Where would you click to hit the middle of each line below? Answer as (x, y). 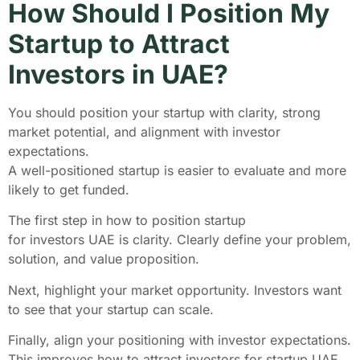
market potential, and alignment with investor (144, 131)
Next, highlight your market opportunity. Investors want (175, 290)
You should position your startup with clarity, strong (164, 112)
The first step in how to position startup (127, 221)
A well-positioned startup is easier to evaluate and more (177, 170)
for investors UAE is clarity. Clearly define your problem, (180, 240)
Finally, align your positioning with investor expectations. (180, 340)
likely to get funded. (71, 189)
